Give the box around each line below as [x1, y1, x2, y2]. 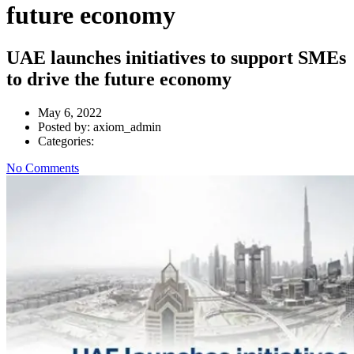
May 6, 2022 [38, 105, 102, 119]
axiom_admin [93, 119, 161, 134]
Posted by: [38, 119, 93, 134]
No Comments [6, 160, 79, 175]
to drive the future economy [6, 68, 232, 89]
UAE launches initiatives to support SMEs [6, 47, 346, 68]
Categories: [38, 134, 94, 148]
